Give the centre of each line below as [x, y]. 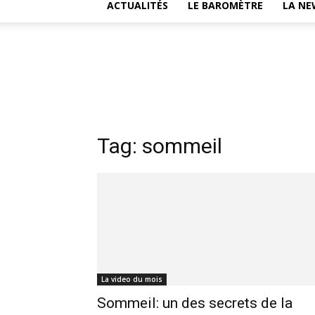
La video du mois [132, 279]
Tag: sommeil [160, 146]
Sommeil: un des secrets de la [195, 303]
